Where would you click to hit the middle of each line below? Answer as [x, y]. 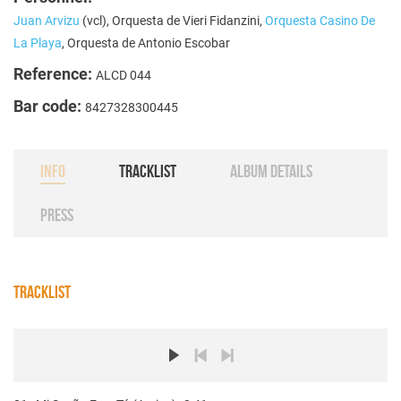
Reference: [55, 73]
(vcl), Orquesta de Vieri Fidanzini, [172, 20]
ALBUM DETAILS [271, 171]
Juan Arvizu [47, 20]
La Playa [38, 43]
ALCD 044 [124, 75]
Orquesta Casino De [320, 20]
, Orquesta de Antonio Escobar [146, 43]
